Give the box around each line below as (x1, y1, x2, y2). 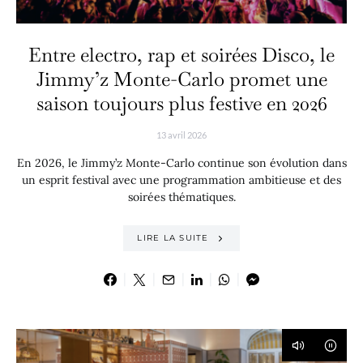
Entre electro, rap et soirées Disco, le (28, 41, 335, 67)
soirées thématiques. (127, 189, 236, 204)
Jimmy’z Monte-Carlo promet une (36, 66, 327, 92)
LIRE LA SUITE (137, 233, 209, 244)
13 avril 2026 (156, 129, 207, 140)
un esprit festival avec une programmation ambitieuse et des (22, 172, 341, 187)
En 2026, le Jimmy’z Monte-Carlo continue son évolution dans (16, 155, 347, 170)
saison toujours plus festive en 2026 (36, 90, 327, 116)
